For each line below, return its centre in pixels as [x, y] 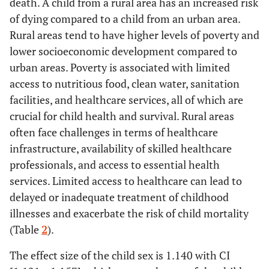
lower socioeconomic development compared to [123, 51]
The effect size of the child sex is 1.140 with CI [120, 255]
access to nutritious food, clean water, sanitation [125, 83]
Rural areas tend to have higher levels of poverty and [134, 35]
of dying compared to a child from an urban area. [125, 18]
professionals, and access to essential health [115, 164]
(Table [26, 229]
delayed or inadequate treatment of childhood [119, 197]
